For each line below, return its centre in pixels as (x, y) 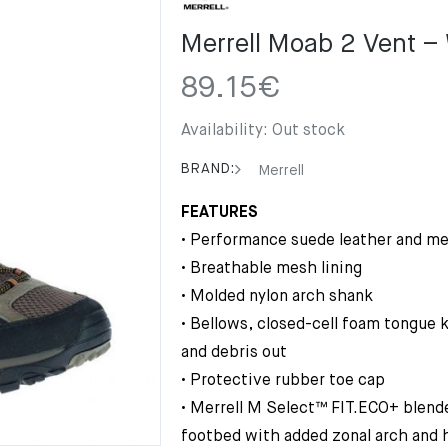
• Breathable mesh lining (271, 269)
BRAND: (208, 169)
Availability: (226, 131)
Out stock (308, 131)
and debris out (234, 353)
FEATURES (219, 213)
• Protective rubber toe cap (283, 381)
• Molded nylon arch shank (277, 297)
